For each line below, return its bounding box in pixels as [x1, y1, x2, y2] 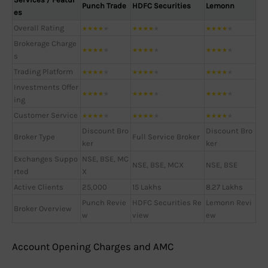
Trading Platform [14, 66, 73, 76]
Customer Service [14, 110, 78, 120]
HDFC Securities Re [132, 197, 202, 207]
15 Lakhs [132, 182, 162, 191]
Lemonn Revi [206, 197, 252, 207]
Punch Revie [82, 197, 126, 207]
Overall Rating [14, 23, 64, 32]
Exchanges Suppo [14, 154, 78, 163]
